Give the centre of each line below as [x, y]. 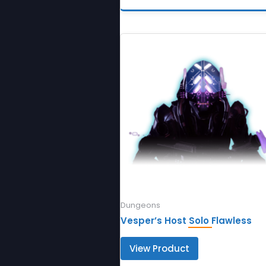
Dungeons [140, 205]
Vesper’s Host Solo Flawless [186, 221]
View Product [159, 249]
